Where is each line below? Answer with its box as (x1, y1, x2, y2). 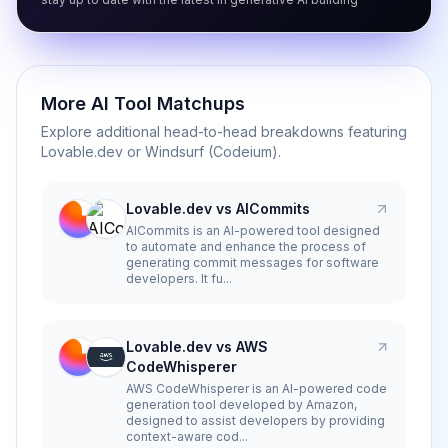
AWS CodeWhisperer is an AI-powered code (126, 381, 387, 396)
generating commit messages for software (126, 255, 379, 270)
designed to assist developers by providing (126, 413, 385, 428)
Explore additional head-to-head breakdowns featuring (41, 123, 407, 140)
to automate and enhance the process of (126, 239, 366, 254)
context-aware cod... (126, 429, 248, 444)
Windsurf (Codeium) (145, 143, 278, 160)
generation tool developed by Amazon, (126, 397, 357, 412)
